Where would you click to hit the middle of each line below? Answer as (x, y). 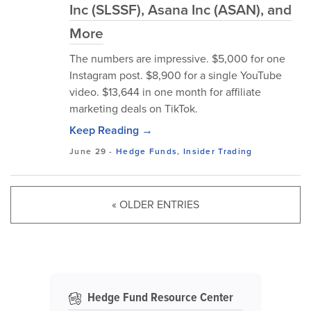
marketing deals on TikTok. (134, 109)
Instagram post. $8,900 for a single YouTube (176, 75)
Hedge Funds (147, 151)
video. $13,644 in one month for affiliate (165, 92)
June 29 (88, 151)
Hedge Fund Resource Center (159, 297)
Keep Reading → (111, 130)
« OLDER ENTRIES (155, 204)
